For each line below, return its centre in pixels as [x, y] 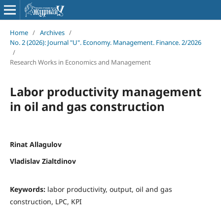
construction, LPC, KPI [46, 201]
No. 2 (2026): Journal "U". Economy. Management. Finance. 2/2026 [105, 42]
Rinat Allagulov [36, 144]
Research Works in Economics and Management [80, 62]
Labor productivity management [105, 91]
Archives [52, 32]
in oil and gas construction [87, 106]
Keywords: [28, 189]
